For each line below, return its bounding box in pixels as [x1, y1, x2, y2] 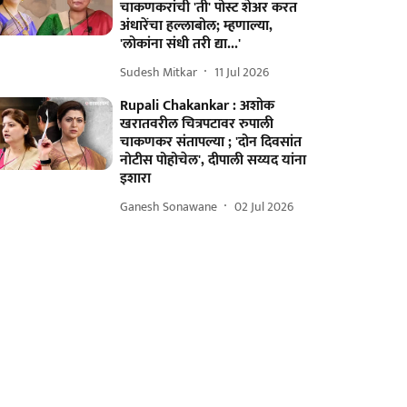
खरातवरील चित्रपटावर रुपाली [120, 112, 274, 136]
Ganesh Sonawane [120, 195, 218, 217]
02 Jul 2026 [234, 195, 294, 217]
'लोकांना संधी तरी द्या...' [120, 32, 242, 56]
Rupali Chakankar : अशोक [120, 94, 275, 118]
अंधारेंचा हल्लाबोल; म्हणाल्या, [120, 14, 273, 38]
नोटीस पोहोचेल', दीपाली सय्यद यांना [120, 148, 307, 173]
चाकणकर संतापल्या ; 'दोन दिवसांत [120, 130, 303, 154]
